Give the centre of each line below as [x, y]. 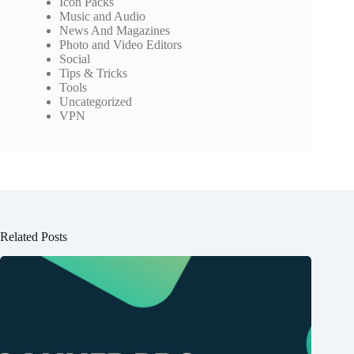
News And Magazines [115, 31]
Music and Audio [102, 17]
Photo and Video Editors [121, 45]
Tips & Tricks [93, 73]
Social [75, 59]
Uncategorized [96, 102]
